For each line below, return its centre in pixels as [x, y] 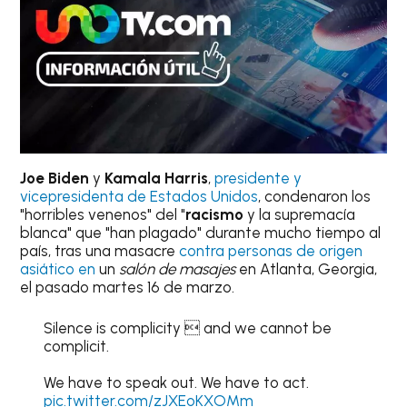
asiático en [58, 268]
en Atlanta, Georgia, [307, 268]
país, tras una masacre [98, 250]
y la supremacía [300, 214]
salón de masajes [178, 268]
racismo [215, 214]
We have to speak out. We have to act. [176, 383]
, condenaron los [315, 196]
